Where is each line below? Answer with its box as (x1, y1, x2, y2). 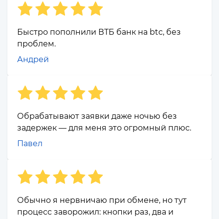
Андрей (17, 55, 49, 65)
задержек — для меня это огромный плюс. (17, 123, 191, 133)
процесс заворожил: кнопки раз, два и (17, 207, 174, 217)
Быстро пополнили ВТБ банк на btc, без (17, 27, 181, 37)
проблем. (17, 39, 56, 49)
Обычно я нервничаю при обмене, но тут (17, 196, 187, 205)
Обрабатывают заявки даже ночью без (17, 111, 177, 121)
